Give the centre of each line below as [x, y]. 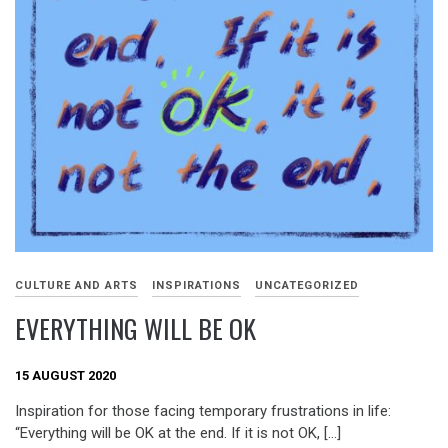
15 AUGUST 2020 [65, 375]
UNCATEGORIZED [307, 286]
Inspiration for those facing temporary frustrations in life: [203, 411]
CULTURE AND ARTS [76, 286]
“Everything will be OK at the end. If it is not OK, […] [178, 433]
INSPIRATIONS [196, 286]
